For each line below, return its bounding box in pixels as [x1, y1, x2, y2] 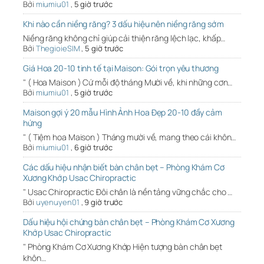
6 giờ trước [74, 142, 113, 153]
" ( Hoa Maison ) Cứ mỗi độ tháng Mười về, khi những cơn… [23, 77, 233, 88]
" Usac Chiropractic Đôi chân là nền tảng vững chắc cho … [23, 186, 233, 198]
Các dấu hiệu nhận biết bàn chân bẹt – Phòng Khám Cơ [23, 161, 225, 173]
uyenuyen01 [35, 197, 80, 208]
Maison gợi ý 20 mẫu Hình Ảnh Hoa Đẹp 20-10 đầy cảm [23, 107, 222, 118]
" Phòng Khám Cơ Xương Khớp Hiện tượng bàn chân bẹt [23, 241, 222, 253]
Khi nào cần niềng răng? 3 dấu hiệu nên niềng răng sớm [23, 18, 224, 30]
